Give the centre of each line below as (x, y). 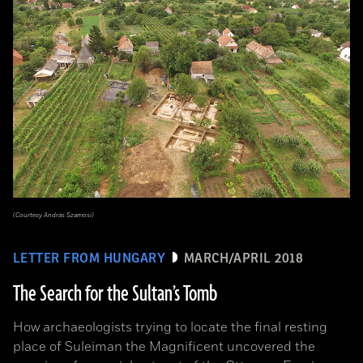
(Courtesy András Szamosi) (53, 215)
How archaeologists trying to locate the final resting (170, 327)
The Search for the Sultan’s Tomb (115, 294)
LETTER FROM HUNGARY (90, 258)
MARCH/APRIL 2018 (243, 258)
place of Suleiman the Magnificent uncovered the (164, 347)
